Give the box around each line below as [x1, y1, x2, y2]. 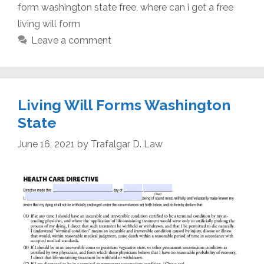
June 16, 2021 [18, 138, 75, 150]
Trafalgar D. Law [91, 138, 163, 150]
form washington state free [18, 2, 136, 14]
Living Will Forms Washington [18, 96, 230, 114]
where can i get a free [140, 2, 233, 14]
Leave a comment [31, 35, 111, 47]
